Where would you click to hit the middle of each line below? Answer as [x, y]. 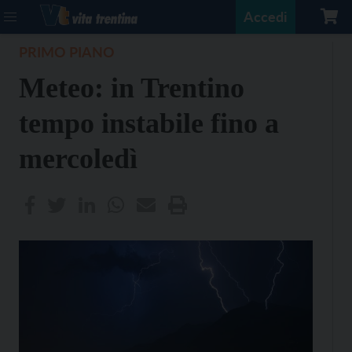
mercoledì [78, 159]
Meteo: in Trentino [132, 88]
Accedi [266, 16]
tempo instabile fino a [149, 123]
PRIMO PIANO [67, 52]
